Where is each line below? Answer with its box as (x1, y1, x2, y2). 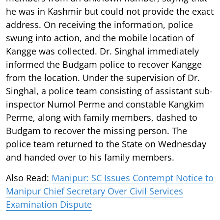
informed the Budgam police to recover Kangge (6, 58, 202, 70)
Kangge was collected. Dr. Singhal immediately (6, 45, 199, 57)
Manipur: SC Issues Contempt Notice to (52, 171, 214, 184)
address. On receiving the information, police (6, 18, 193, 30)
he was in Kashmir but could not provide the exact (6, 5, 214, 17)
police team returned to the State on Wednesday (6, 137, 206, 150)
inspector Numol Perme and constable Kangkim (6, 98, 204, 110)
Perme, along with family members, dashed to (6, 111, 197, 123)
